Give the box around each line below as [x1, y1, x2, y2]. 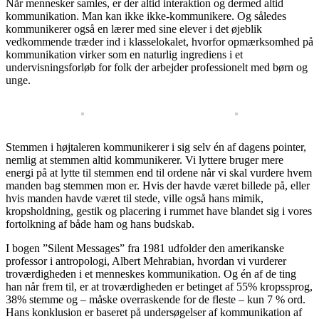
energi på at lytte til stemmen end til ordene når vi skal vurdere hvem [6, 166, 312, 179]
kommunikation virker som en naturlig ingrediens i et [6, 48, 243, 61]
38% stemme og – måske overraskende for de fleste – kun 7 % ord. [6, 293, 305, 305]
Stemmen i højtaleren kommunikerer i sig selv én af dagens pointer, [6, 140, 306, 153]
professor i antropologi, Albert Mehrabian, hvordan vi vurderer [6, 254, 286, 267]
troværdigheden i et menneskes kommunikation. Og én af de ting [6, 267, 296, 280]
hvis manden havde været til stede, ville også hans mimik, [6, 192, 263, 204]
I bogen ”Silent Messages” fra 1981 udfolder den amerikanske [6, 241, 284, 254]
